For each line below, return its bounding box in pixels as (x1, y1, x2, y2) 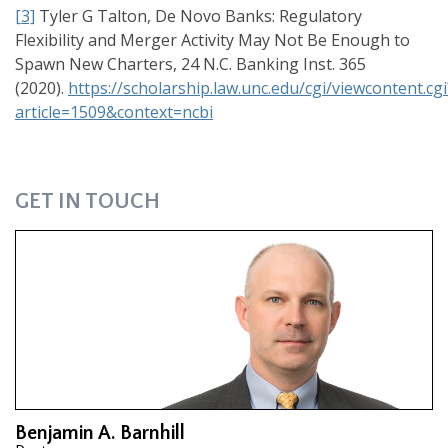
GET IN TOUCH (15, 189, 160, 215)
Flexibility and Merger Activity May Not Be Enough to (15, 29, 410, 52)
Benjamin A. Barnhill (15, 422, 185, 445)
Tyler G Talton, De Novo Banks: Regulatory (35, 5, 362, 28)
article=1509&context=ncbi (15, 101, 213, 124)
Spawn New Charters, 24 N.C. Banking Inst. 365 (15, 53, 366, 76)
